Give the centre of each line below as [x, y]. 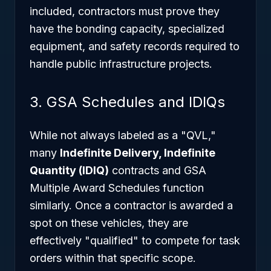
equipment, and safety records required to [135, 46]
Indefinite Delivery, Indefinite [138, 153]
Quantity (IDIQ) [69, 170]
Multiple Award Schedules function [117, 188]
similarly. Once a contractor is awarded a [131, 205]
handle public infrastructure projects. [121, 64]
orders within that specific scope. [113, 258]
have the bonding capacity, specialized [127, 29]
